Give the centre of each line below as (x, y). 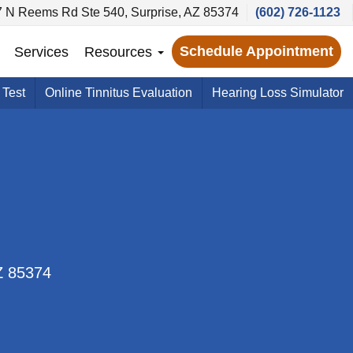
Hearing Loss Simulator (278, 93)
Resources (120, 52)
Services (41, 52)
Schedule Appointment (256, 51)
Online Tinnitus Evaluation (119, 93)
